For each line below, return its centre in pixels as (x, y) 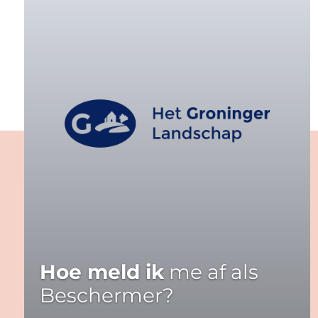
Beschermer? (107, 295)
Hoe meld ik (102, 272)
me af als (211, 272)
